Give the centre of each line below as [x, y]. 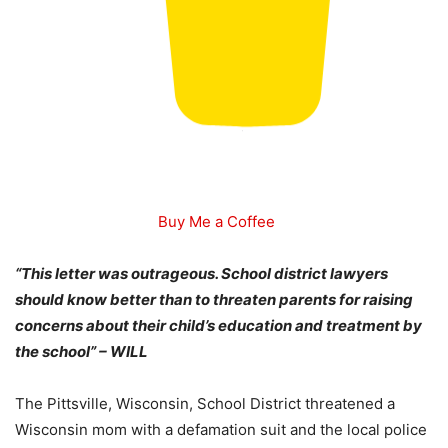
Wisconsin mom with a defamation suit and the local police [221, 430]
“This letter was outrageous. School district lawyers [201, 274]
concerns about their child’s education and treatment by [218, 326]
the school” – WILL [81, 352]
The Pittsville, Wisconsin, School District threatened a [205, 404]
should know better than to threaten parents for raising [214, 300]
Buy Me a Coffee [216, 222]
